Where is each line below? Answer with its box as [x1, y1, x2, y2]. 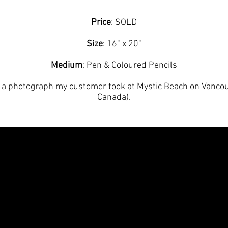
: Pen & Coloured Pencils [82, 60, 177, 71]
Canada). [97, 92, 131, 103]
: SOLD [111, 17, 137, 28]
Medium [51, 60, 82, 71]
